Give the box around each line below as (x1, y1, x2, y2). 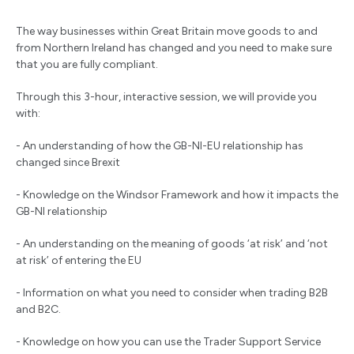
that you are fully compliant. (16, 58, 158, 72)
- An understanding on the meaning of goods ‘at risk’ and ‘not (16, 237, 328, 251)
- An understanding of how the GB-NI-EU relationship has (16, 139, 303, 153)
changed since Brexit (16, 156, 120, 170)
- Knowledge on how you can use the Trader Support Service (16, 335, 321, 349)
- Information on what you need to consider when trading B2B (16, 286, 328, 300)
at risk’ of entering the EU (16, 254, 141, 268)
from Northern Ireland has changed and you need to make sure (16, 41, 332, 55)
